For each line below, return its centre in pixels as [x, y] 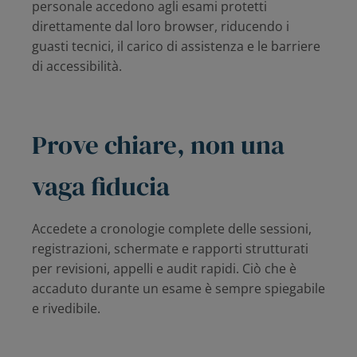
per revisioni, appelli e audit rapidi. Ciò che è [164, 269]
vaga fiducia [101, 186]
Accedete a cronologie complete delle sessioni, [172, 229]
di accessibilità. [77, 67]
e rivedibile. [66, 309]
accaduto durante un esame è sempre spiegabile [178, 289]
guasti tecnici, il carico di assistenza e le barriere [176, 47]
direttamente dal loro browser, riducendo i [161, 27]
